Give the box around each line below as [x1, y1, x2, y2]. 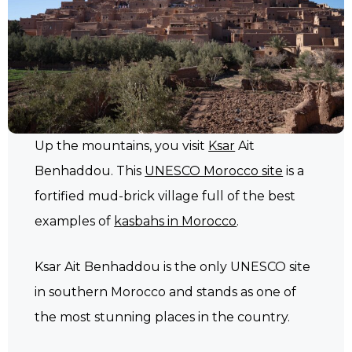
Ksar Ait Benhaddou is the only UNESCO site [35, 258, 311, 274]
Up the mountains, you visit [35, 138, 209, 154]
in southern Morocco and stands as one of [35, 284, 297, 299]
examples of [35, 214, 115, 229]
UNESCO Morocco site [145, 163, 284, 179]
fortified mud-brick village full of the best [35, 189, 296, 204]
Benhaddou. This [35, 163, 145, 179]
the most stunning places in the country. [35, 309, 291, 324]
